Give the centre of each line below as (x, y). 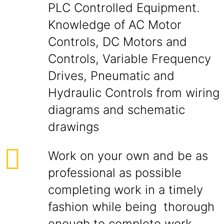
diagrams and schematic (116, 110)
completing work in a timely (125, 190)
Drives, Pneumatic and (111, 76)
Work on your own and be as (128, 156)
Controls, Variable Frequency (129, 59)
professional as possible (115, 173)
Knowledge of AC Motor (115, 25)
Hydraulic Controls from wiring (134, 93)
